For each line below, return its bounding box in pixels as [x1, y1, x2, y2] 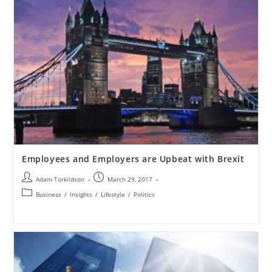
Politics [133, 190, 155, 199]
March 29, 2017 [107, 175, 152, 184]
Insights [69, 190, 92, 199]
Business [35, 190, 61, 199]
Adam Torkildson [35, 175, 84, 184]
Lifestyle [100, 190, 125, 199]
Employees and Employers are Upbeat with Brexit [21, 153, 245, 165]
